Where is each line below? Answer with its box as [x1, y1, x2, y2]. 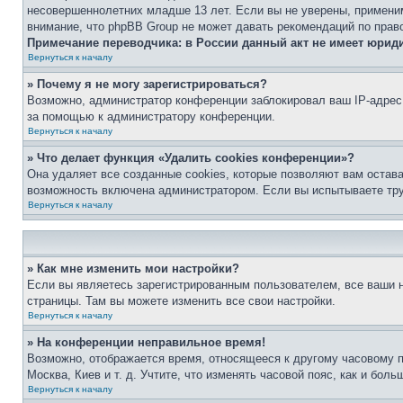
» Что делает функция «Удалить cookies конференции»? [27, 151, 354, 165]
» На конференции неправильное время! [27, 336, 265, 349]
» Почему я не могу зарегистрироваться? [27, 77, 267, 91]
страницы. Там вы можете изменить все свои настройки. [27, 294, 336, 308]
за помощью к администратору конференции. [27, 110, 275, 123]
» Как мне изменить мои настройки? [27, 262, 239, 275]
